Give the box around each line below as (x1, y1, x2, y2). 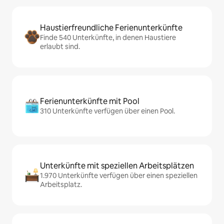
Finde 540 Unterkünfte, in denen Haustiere (40, 33, 176, 42)
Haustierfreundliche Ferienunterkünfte (40, 22, 182, 33)
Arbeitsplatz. (40, 180, 82, 189)
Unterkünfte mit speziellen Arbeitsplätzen (40, 160, 194, 171)
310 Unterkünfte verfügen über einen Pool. (40, 106, 175, 116)
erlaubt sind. (40, 42, 80, 51)
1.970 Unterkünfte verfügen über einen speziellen (40, 171, 197, 180)
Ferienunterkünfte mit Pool (40, 96, 139, 107)
